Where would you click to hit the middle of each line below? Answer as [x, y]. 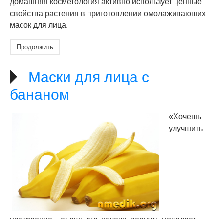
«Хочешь [185, 117]
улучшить [186, 128]
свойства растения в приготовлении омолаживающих [108, 13]
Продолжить [35, 47]
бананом [40, 95]
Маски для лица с [89, 77]
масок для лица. [39, 25]
